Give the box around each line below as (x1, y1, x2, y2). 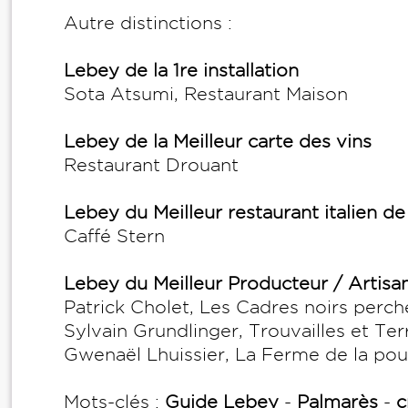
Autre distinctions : (64, 13, 238, 33)
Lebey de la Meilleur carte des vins (64, 131, 372, 151)
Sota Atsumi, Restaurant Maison (64, 84, 353, 104)
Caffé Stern (64, 226, 170, 246)
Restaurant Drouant (64, 155, 244, 175)
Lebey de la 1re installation (64, 60, 299, 80)
